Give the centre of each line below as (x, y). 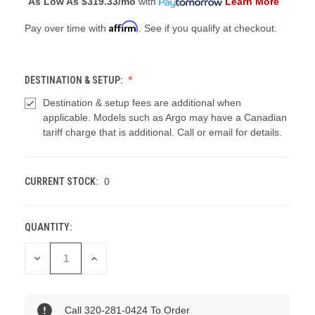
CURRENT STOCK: (61, 182)
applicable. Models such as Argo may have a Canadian (165, 118)
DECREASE (56, 258)
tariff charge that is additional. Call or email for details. (162, 133)
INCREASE (111, 258)
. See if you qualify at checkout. (208, 28)
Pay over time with (67, 28)
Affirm (124, 27)
